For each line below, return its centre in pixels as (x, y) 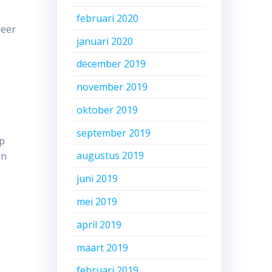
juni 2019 (97, 179)
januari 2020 (105, 41)
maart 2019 (103, 247)
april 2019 (99, 224)
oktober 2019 (107, 110)
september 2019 (114, 133)
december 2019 (111, 64)
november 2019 (112, 87)
